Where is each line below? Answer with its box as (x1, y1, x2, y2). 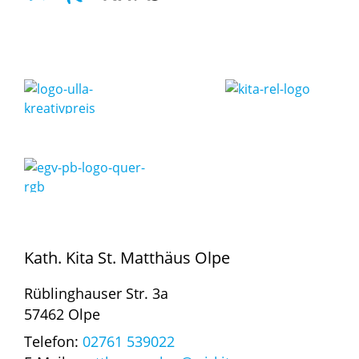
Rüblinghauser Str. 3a (24, 283, 168, 303)
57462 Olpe (24, 304, 100, 324)
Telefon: (24, 331, 83, 351)
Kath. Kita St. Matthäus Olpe (24, 246, 230, 268)
